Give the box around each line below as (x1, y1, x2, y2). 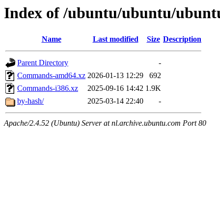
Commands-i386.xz (17, 84, 78, 93)
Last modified (92, 35, 138, 44)
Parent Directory (17, 58, 68, 67)
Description (163, 35, 201, 44)
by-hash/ (17, 97, 44, 106)
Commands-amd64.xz (17, 71, 85, 80)
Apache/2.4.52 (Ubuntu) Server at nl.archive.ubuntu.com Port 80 (4, 119, 206, 128)
